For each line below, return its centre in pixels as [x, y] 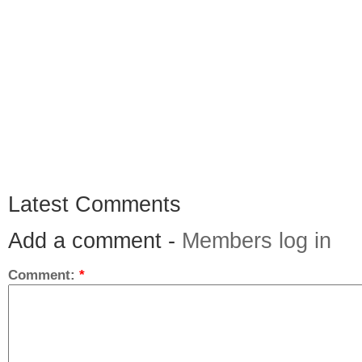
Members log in [257, 241]
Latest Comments [95, 205]
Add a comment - [95, 241]
